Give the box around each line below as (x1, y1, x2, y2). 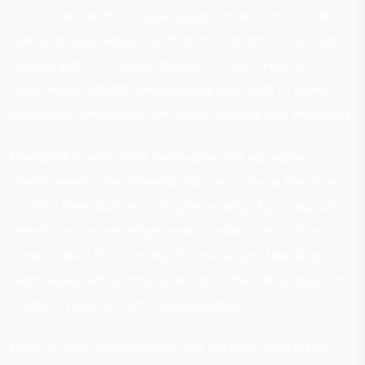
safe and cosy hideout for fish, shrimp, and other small (11, 31, 343, 48)
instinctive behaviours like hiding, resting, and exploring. (11, 104, 352, 121)
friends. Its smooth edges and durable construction (11, 222, 322, 239)
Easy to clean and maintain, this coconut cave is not (11, 339, 328, 356)
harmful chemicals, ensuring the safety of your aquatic (11, 197, 344, 214)
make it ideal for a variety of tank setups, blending (11, 246, 320, 263)
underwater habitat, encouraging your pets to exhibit (11, 80, 335, 97)
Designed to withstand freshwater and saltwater (11, 148, 306, 165)
